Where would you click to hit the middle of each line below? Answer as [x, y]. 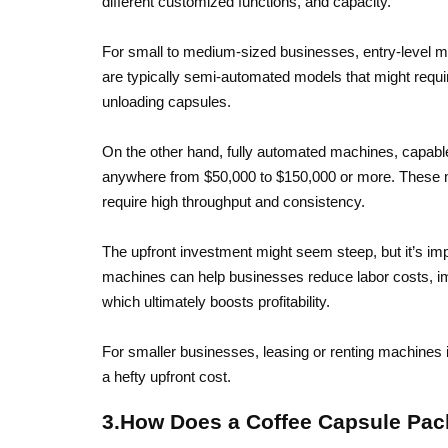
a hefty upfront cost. [166, 376]
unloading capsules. [166, 101]
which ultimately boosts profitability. [216, 301]
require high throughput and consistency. [233, 201]
